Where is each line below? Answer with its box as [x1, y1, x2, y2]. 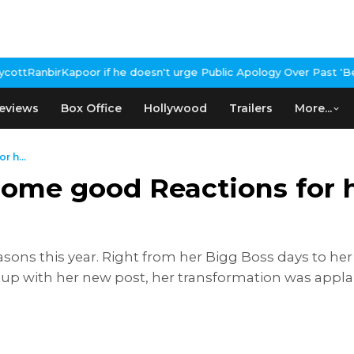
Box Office [61, 101, 122, 115]
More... [295, 101, 332, 115]
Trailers [229, 101, 273, 115]
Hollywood [144, 101, 207, 115]
